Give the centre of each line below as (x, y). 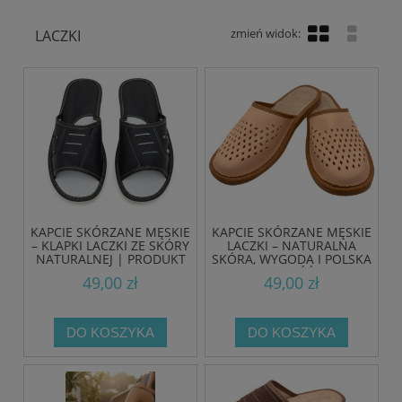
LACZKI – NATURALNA (291, 245)
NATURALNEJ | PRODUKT (110, 258)
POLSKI (110, 272)
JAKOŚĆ (291, 272)
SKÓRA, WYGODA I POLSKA (291, 258)
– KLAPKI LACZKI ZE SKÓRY (111, 245)
